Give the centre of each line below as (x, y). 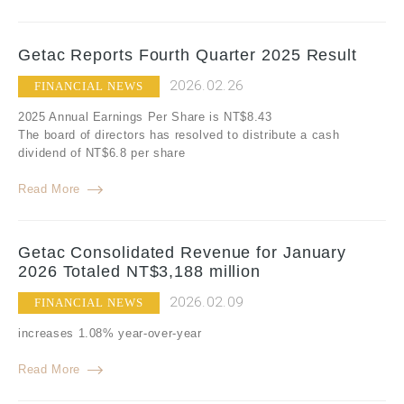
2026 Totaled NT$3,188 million (140, 271)
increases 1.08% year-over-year (110, 333)
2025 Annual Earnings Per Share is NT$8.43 (145, 116)
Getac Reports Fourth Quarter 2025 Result (188, 55)
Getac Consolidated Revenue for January (183, 252)
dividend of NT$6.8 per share (102, 152)
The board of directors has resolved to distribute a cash (179, 134)
